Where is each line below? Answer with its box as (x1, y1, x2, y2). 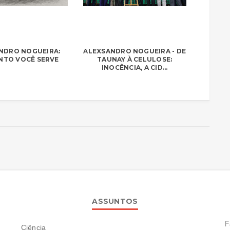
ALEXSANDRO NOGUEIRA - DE (83, 47, 186, 55)
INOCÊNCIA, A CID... (101, 63, 168, 71)
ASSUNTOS (92, 196, 138, 206)
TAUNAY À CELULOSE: (97, 55, 172, 63)
